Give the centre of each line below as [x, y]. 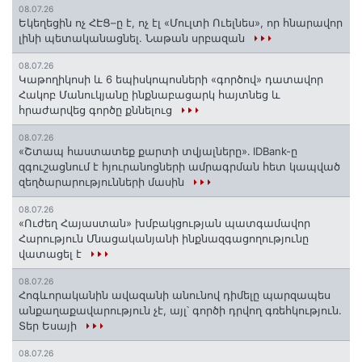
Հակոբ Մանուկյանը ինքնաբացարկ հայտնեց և [149, 94]
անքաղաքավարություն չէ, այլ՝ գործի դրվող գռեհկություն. [180, 310]
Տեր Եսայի [49, 325]
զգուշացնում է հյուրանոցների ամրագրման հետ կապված [179, 166]
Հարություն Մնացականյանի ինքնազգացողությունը [164, 238]
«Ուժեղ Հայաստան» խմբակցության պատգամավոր [164, 223]
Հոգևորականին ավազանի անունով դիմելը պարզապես [175, 295]
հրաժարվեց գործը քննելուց [97, 109]
